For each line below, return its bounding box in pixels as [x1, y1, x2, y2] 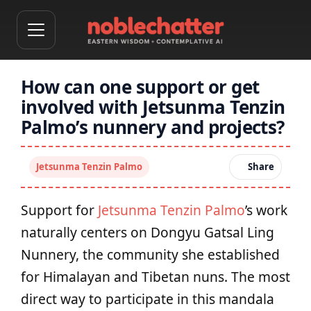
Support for [21, 201, 98, 219]
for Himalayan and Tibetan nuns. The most [21, 267, 290, 286]
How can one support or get [21, 74, 260, 99]
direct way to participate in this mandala [21, 289, 274, 308]
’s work [245, 201, 287, 219]
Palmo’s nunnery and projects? [21, 115, 285, 140]
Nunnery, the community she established [21, 245, 280, 264]
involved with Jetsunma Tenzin [21, 94, 285, 119]
